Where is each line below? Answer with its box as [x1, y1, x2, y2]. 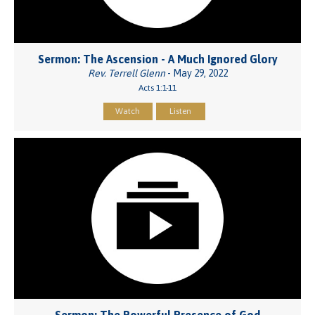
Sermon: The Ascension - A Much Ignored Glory [37, 52, 278, 65]
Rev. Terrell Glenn [87, 67, 165, 79]
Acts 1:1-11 [139, 82, 176, 93]
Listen [169, 105, 191, 116]
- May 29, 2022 [165, 67, 228, 79]
